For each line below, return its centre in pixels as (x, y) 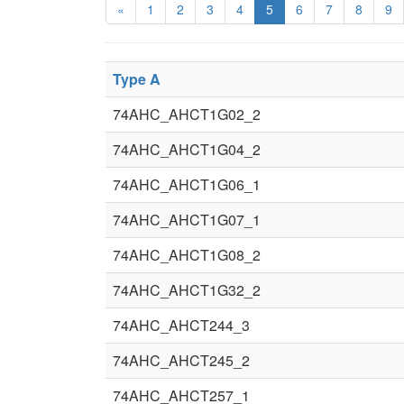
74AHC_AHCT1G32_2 (187, 290)
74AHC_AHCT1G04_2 (187, 149)
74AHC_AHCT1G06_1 (187, 184)
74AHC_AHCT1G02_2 (187, 114)
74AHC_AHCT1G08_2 (187, 255)
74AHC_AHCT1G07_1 (187, 220)
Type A (137, 79)
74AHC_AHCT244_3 (181, 325)
